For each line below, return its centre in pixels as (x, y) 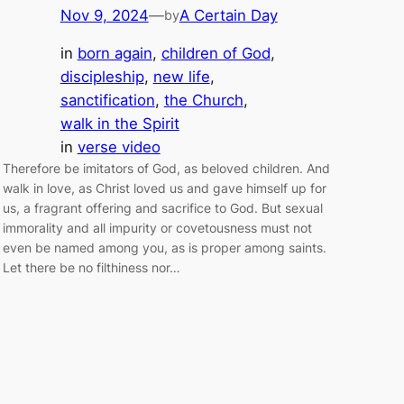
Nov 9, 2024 (104, 15)
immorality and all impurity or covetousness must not (157, 228)
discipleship (102, 77)
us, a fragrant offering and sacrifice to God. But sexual (162, 208)
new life (181, 77)
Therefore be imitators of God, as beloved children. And (166, 169)
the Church (203, 101)
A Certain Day (228, 15)
